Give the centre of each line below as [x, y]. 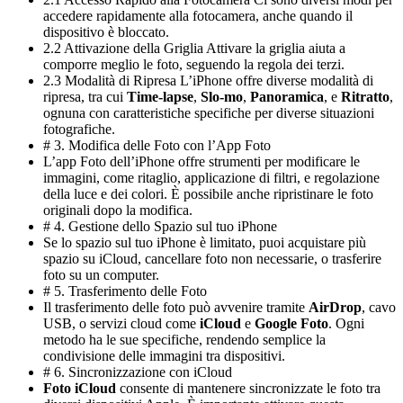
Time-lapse [160, 97]
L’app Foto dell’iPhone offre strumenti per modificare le [201, 162]
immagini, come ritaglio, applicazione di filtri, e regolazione [211, 178]
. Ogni [346, 324]
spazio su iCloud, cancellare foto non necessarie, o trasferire [212, 259]
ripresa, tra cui [85, 97]
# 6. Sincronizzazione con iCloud [138, 372]
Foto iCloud [80, 389]
